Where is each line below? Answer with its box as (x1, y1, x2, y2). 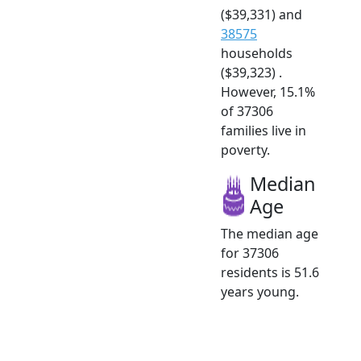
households (221, 44, 293, 62)
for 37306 (221, 243, 279, 262)
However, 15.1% (221, 82, 315, 101)
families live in (221, 121, 306, 139)
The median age (221, 224, 318, 243)
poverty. (221, 140, 270, 159)
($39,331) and (221, 5, 302, 23)
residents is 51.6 (221, 263, 319, 281)
